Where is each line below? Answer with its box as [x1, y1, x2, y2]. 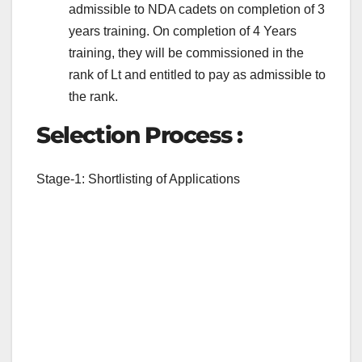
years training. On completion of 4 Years [69, 24, 297, 39]
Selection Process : [36, 121, 242, 149]
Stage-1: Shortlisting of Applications [36, 171, 240, 186]
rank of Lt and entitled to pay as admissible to [69, 68, 326, 82]
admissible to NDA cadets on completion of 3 [69, 2, 325, 17]
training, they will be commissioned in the [69, 46, 304, 61]
